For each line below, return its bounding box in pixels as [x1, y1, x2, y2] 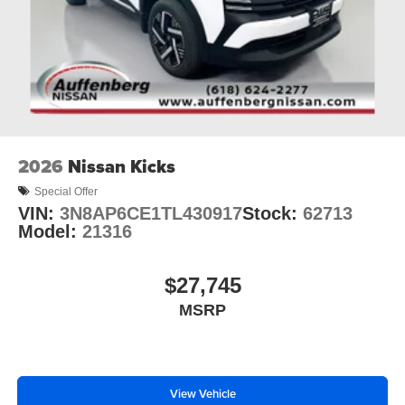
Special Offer [34, 184, 98, 198]
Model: [18, 221, 82, 242]
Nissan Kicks [68, 153, 175, 181]
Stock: [242, 203, 303, 224]
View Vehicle [169, 384, 236, 402]
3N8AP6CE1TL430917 [60, 203, 242, 224]
